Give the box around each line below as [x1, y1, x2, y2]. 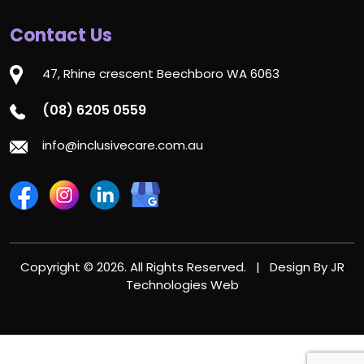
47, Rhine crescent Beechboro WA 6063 [42, 64, 279, 82]
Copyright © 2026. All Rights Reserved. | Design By [19, 258, 331, 276]
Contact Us [10, 22, 112, 48]
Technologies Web [125, 276, 239, 294]
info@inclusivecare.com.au [42, 136, 203, 154]
